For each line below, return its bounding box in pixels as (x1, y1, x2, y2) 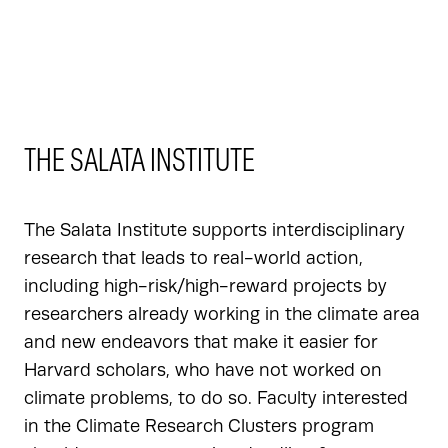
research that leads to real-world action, (24, 248, 363, 268)
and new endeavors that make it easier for (24, 332, 378, 352)
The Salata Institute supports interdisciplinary (24, 220, 405, 240)
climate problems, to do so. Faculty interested (24, 388, 408, 408)
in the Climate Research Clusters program (24, 416, 374, 436)
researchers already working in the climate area (24, 304, 420, 324)
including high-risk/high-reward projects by (24, 276, 387, 296)
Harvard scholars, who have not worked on (24, 360, 382, 380)
